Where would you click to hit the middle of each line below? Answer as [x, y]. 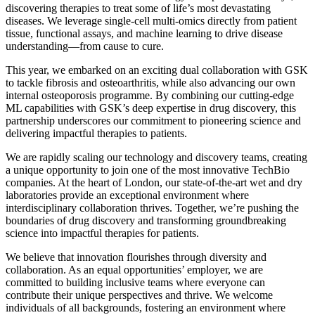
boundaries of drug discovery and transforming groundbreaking [146, 220]
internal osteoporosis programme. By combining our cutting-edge [150, 95]
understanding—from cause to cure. [85, 46]
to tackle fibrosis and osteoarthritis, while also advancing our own [150, 82]
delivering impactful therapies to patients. [96, 133]
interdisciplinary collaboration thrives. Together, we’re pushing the [152, 207]
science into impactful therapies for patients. [102, 233]
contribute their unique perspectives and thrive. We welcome [139, 295]
